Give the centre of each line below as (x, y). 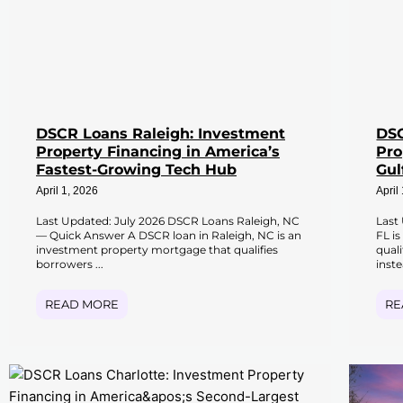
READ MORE (82, 304)
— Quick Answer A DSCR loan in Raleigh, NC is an (169, 235)
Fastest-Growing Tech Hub (136, 169)
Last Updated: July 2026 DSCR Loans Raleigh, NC (168, 220)
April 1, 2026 (67, 191)
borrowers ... (70, 264)
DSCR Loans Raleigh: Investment (161, 133)
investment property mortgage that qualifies (157, 249)
